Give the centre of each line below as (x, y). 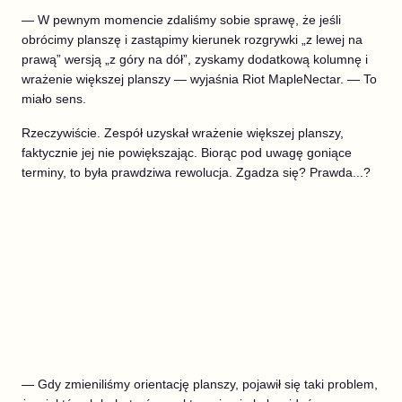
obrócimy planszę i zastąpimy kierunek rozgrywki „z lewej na (192, 39)
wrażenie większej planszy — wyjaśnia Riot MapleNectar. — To (199, 79)
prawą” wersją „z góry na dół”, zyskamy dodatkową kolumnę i (195, 59)
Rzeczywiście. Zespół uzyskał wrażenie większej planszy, (183, 132)
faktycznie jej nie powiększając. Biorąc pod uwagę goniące (187, 152)
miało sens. (54, 98)
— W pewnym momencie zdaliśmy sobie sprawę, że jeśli (181, 19)
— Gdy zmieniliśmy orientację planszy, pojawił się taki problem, (200, 384)
